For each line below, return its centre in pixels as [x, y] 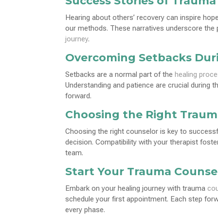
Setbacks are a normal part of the [120, 74]
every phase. [85, 209]
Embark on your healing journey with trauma [136, 188]
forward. [79, 96]
